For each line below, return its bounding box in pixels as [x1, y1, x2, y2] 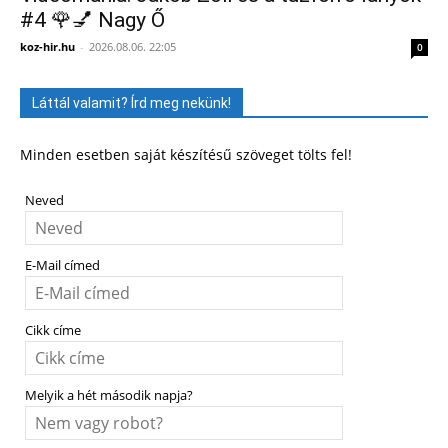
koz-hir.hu [20, 39, 75, 55]
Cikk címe [25, 322, 81, 340]
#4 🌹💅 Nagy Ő [20, 8, 165, 33]
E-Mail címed [25, 257, 100, 275]
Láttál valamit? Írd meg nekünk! [32, 95, 231, 112]
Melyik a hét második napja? [25, 387, 193, 405]
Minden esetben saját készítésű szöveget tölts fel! [20, 145, 352, 165]
